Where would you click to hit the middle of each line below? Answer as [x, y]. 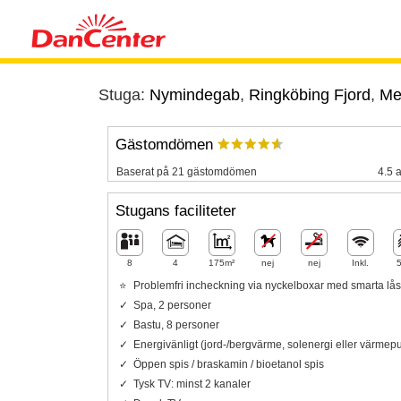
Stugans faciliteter [175, 211]
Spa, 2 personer [172, 305]
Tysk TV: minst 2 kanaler [192, 384]
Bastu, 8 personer [176, 324]
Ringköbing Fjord [309, 95]
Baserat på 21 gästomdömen [186, 171]
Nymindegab [194, 95]
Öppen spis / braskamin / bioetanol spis [228, 364]
